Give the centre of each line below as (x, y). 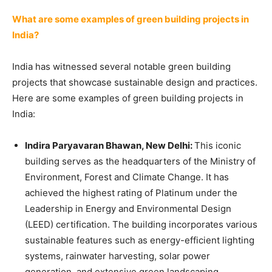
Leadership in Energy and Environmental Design (128, 209)
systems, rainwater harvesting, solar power (117, 256)
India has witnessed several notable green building (121, 66)
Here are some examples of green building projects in (128, 98)
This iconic (218, 145)
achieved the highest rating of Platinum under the (131, 193)
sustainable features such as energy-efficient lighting (140, 240)
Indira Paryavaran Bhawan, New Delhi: (110, 145)
